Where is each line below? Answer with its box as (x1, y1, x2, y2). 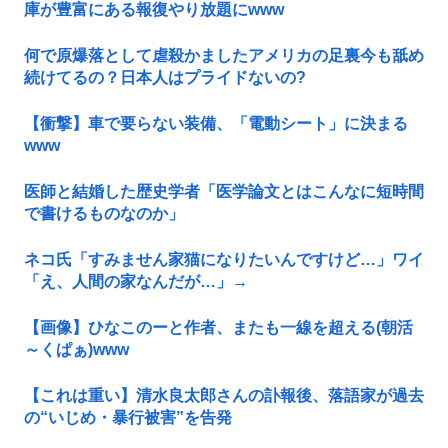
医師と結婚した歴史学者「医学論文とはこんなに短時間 (24, 183, 424, 201)
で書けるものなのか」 (24, 205, 184, 223)
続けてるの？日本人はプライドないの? (24, 69, 306, 87)
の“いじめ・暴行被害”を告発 (24, 409, 232, 427)
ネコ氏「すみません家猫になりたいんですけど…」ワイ (24, 251, 424, 269)
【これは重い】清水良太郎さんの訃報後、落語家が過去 (24, 387, 424, 405)
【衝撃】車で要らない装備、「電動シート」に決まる (24, 115, 408, 133)
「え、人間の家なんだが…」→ (24, 273, 248, 291)
